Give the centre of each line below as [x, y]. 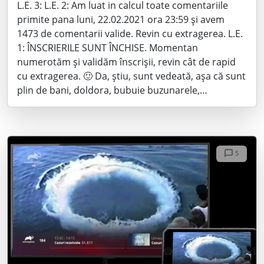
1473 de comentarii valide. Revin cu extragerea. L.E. [130, 33]
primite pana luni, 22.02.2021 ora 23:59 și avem [121, 19]
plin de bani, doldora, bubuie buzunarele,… [112, 90]
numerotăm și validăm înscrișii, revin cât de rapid [126, 62]
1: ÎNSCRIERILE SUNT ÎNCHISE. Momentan [108, 47]
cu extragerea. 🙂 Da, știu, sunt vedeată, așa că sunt [131, 76]
